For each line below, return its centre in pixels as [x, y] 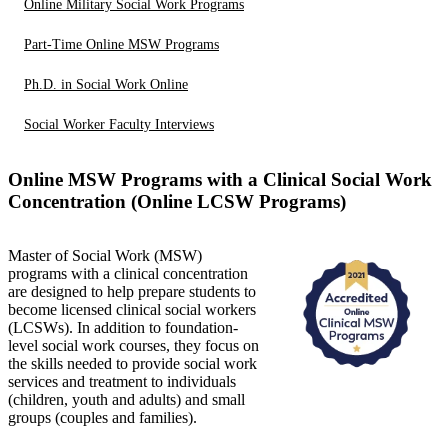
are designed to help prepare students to [132, 292]
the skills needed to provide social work [132, 364]
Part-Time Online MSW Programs [121, 44]
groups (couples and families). [102, 418]
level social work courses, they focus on [133, 346]
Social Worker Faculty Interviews [119, 124]
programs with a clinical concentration [128, 274]
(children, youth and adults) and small [126, 400]
